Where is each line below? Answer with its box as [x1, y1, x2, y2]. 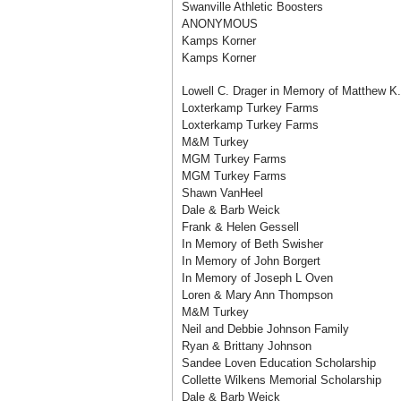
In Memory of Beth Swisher [182, 237, 323, 251]
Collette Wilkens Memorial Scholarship [182, 373, 381, 387]
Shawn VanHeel [182, 186, 263, 200]
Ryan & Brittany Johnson [182, 339, 311, 353]
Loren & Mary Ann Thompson [182, 288, 333, 302]
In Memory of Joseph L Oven [182, 271, 333, 285]
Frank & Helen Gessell [182, 220, 299, 234]
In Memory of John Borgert [182, 254, 320, 268]
